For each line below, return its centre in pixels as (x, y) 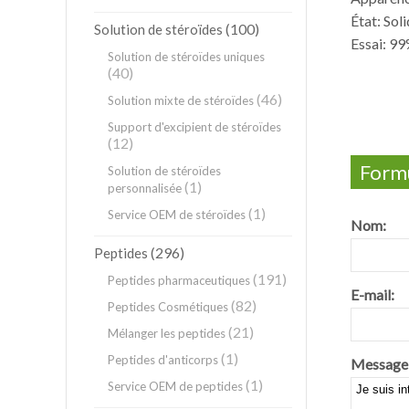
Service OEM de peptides (175, 386)
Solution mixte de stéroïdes (181, 100)
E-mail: (372, 294)
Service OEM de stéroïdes (177, 215)
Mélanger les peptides (167, 333)
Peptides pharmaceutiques (179, 280)
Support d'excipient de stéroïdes (194, 127)
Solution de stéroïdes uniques (186, 57)
